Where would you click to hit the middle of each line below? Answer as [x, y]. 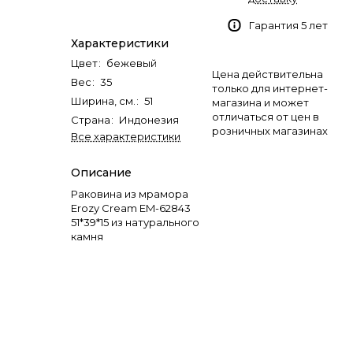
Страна [91, 120]
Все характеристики [126, 136]
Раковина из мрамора [130, 194]
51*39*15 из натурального [135, 222]
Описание [101, 173]
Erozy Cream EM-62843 [131, 208]
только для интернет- [270, 88]
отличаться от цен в [266, 117]
